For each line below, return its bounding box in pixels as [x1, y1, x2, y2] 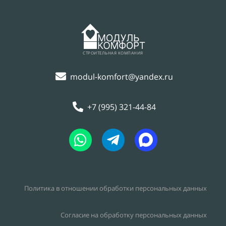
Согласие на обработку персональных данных [61, 210, 207, 219]
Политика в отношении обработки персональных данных [24, 184, 207, 193]
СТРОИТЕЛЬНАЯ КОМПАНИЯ [83, 50, 143, 55]
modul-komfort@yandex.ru [70, 71, 173, 82]
